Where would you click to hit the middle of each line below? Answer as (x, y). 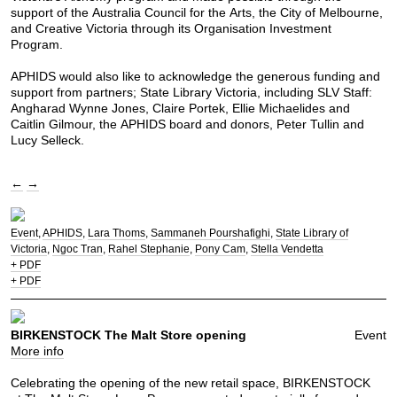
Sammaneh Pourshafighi (210, 233)
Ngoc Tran (78, 249)
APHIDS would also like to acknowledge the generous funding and (195, 77)
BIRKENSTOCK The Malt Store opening (128, 335)
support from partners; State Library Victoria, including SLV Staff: (191, 93)
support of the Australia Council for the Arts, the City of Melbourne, (197, 13)
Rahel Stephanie (149, 249)
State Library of (312, 233)
